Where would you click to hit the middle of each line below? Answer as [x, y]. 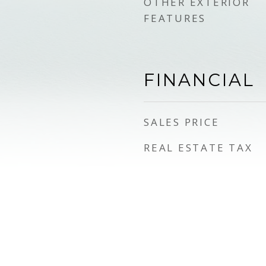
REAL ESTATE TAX [198, 148]
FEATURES [175, 18]
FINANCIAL [199, 80]
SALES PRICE [182, 122]
